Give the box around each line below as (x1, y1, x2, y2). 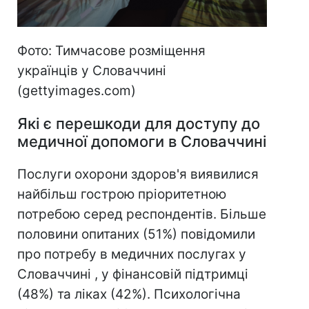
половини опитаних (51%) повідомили (17, 226, 255, 242)
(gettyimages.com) (17, 82, 136, 99)
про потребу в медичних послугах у (17, 246, 246, 262)
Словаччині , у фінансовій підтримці (17, 266, 248, 282)
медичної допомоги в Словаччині (17, 132, 266, 150)
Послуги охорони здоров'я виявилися (17, 166, 259, 182)
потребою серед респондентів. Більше (17, 206, 266, 222)
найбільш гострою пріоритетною (17, 186, 226, 202)
